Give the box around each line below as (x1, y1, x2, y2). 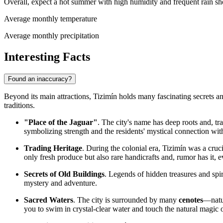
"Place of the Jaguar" (24, 117, 98, 126)
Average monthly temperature (4, 14, 97, 23)
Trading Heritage (24, 143, 82, 152)
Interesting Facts (4, 50, 90, 63)
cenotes (179, 195, 203, 204)
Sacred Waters (24, 195, 73, 204)
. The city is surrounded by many (73, 195, 179, 204)
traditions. (4, 101, 35, 110)
